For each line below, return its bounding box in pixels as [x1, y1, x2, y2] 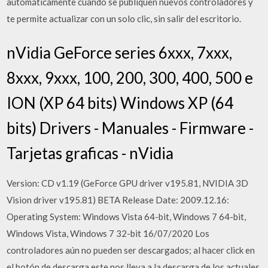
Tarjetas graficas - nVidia [7, 144, 174, 163]
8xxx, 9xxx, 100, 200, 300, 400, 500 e [7, 68, 254, 87]
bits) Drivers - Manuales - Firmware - [7, 118, 254, 138]
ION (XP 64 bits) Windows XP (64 [7, 93, 234, 112]
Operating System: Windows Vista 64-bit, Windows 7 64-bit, [7, 211, 246, 222]
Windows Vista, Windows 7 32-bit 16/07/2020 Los [7, 228, 210, 239]
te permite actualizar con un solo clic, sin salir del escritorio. [7, 13, 242, 24]
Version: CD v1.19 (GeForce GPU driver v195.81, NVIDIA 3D [7, 178, 249, 188]
